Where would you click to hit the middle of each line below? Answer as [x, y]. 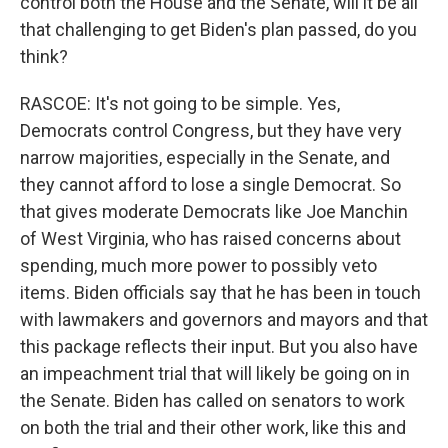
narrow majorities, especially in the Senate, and [205, 157]
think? [44, 56]
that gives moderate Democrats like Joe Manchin [214, 211]
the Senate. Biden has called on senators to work [212, 400]
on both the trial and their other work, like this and [213, 427]
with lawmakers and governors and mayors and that [224, 319]
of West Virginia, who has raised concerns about [210, 238]
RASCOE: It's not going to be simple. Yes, [180, 103]
